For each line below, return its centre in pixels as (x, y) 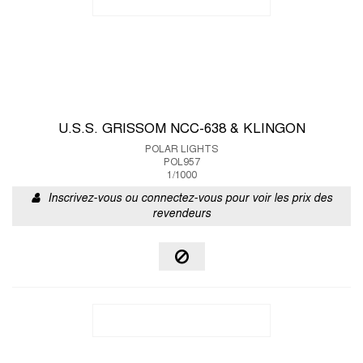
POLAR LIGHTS (181, 150)
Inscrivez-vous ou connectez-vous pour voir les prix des (190, 199)
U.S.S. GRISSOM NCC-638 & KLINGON (181, 130)
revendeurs (181, 214)
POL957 (181, 163)
